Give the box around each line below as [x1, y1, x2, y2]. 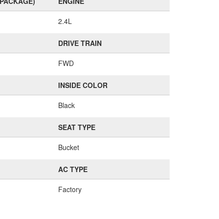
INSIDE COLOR [58, 80, 108, 90]
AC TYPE [58, 164, 88, 174]
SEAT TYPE [58, 122, 95, 132]
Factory [58, 184, 82, 194]
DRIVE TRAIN [58, 38, 102, 48]
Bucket [58, 142, 79, 152]
